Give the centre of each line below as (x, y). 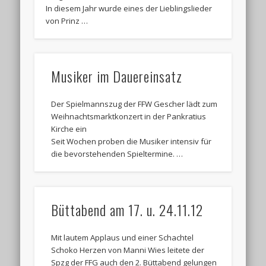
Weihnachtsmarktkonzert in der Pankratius (129, 117)
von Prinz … (67, 20)
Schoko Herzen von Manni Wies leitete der (128, 250)
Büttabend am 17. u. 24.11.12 (127, 209)
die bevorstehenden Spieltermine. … (117, 154)
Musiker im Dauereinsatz (117, 76)
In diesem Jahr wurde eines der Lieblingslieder (129, 8)
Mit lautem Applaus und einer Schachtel (123, 237)
